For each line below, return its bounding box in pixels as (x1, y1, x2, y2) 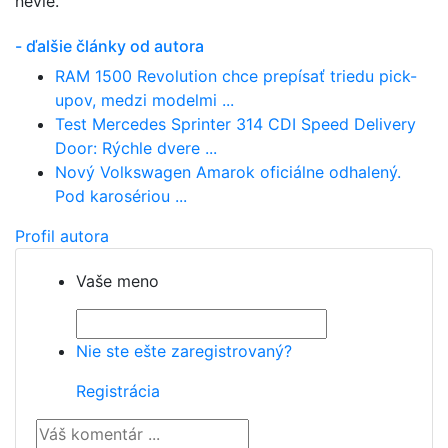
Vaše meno (76, 271, 159, 292)
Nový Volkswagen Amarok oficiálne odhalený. (55, 162, 401, 183)
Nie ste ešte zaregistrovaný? (76, 341, 292, 362)
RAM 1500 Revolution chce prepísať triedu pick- (55, 66, 417, 87)
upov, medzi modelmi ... (55, 90, 234, 111)
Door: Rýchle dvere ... (55, 138, 217, 159)
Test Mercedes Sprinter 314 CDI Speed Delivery (55, 114, 416, 135)
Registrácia (76, 381, 160, 402)
